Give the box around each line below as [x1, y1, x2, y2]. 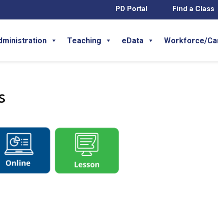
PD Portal [115, 4, 147, 13]
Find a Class [172, 4, 214, 13]
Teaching [67, 36, 101, 45]
